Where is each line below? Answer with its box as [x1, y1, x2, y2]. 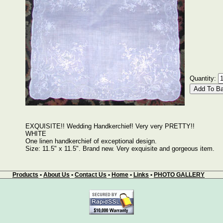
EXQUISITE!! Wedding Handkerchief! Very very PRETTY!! [25, 122, 195, 130]
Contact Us [75, 171, 107, 178]
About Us [43, 171, 70, 178]
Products [12, 171, 38, 178]
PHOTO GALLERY [154, 171, 205, 178]
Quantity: [189, 75, 218, 82]
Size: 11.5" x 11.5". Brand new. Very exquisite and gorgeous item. [25, 145, 215, 152]
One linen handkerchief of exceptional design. [25, 137, 157, 145]
